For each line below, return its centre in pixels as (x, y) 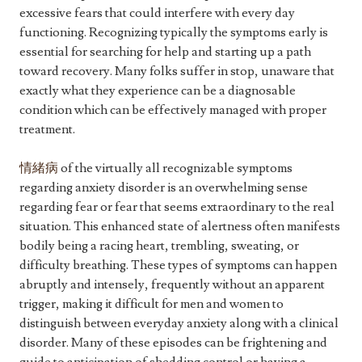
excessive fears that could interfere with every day (157, 13)
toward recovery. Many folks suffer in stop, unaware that (177, 72)
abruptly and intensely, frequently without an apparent (172, 285)
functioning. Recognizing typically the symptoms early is (174, 33)
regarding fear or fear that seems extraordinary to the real (177, 207)
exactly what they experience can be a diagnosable (158, 91)
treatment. (47, 130)
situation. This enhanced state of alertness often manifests (180, 227)
